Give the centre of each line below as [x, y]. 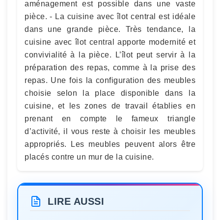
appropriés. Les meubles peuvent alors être [110, 144]
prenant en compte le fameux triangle [110, 119]
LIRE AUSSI [76, 201]
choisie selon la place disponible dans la [110, 93]
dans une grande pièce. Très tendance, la [110, 29]
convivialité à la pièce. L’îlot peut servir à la [110, 55]
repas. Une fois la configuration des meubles [110, 80]
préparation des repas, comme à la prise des [110, 68]
